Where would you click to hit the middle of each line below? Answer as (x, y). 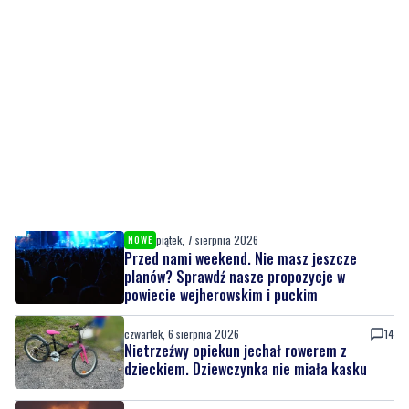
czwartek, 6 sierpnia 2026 (182, 333)
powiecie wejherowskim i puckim (221, 294)
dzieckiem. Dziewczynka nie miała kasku (246, 368)
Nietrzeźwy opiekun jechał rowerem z (236, 350)
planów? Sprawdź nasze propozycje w (235, 276)
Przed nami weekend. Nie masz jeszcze (241, 258)
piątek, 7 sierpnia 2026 (207, 239)
